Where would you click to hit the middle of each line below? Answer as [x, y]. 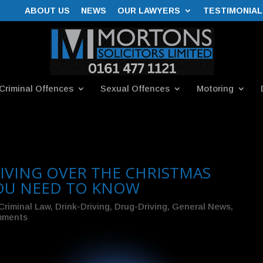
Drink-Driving [82, 207]
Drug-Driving [141, 207]
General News [201, 207]
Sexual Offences [135, 88]
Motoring [215, 88]
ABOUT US [47, 10]
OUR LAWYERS [149, 10]
